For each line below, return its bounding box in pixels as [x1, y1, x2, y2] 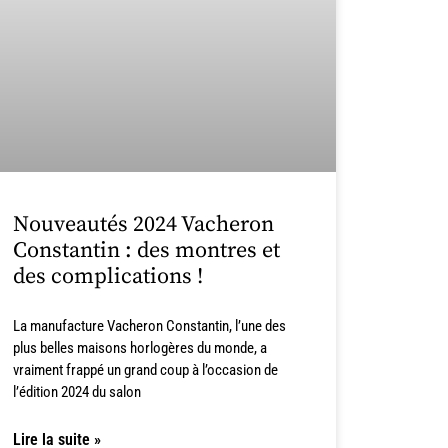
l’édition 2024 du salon [12, 382, 141, 401]
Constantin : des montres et [12, 236, 280, 264]
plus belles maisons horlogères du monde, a [12, 338, 267, 357]
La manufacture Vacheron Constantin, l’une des [12, 316, 286, 335]
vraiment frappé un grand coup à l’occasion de [12, 360, 278, 379]
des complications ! [12, 262, 203, 290]
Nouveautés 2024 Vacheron [12, 210, 274, 238]
